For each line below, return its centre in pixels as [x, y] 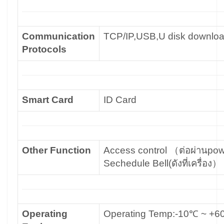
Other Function [56, 150]
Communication [58, 36]
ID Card [120, 100]
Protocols [44, 49]
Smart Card [48, 100]
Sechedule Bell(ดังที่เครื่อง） [162, 163]
